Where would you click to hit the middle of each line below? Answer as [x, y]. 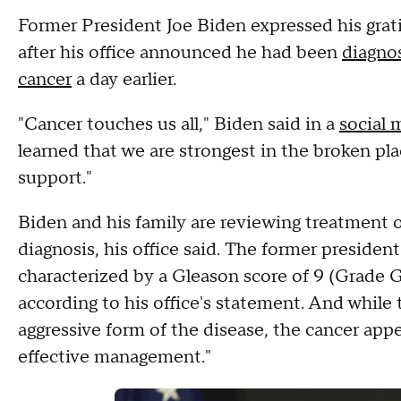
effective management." [115, 357]
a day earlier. [126, 80]
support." [55, 178]
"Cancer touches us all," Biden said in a [179, 124]
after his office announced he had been [180, 53]
